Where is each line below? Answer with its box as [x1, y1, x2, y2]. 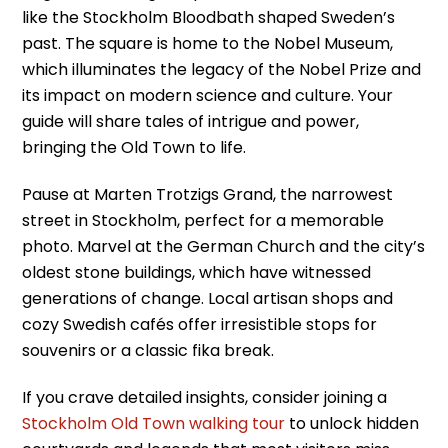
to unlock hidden [285, 411, 420, 435]
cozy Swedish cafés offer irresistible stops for [22, 312, 378, 336]
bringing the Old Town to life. [22, 136, 247, 160]
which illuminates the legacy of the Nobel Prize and [22, 58, 422, 82]
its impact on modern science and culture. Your [22, 84, 394, 108]
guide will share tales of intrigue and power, [22, 110, 360, 134]
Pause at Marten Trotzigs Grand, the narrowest [22, 182, 394, 206]
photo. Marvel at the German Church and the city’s [22, 234, 426, 258]
